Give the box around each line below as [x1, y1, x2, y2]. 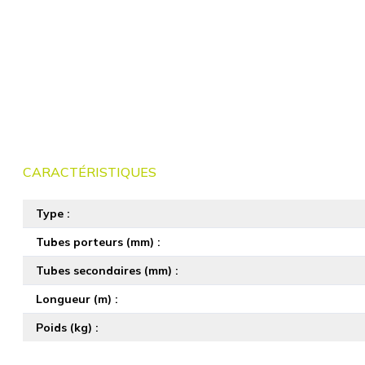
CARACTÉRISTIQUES [23, 164, 156, 180]
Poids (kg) [36, 320, 92, 335]
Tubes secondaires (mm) [36, 263, 172, 278]
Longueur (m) [36, 292, 112, 306]
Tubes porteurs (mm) [36, 235, 154, 249]
